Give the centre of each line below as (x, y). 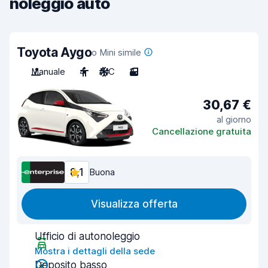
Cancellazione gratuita (202, 131)
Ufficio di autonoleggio (87, 236)
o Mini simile (117, 52)
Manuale (48, 71)
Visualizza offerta (134, 204)
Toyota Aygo (54, 52)
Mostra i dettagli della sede (95, 251)
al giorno (234, 119)
